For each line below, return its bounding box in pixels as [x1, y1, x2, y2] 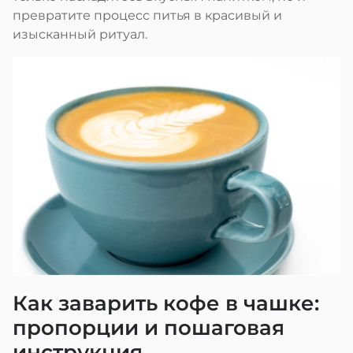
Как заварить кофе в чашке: [13, 290, 319, 316]
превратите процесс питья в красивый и [13, 7, 282, 23]
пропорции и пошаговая [13, 314, 284, 340]
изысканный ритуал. [13, 26, 147, 42]
